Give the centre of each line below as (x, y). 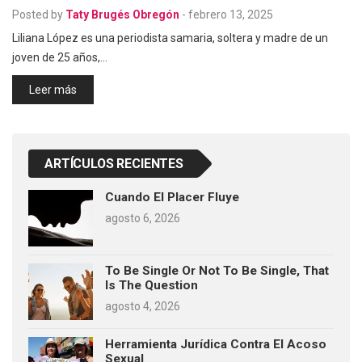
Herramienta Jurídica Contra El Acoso (216, 344)
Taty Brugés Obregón (122, 14)
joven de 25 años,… (60, 57)
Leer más (53, 89)
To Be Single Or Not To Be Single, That (217, 270)
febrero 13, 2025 (231, 14)
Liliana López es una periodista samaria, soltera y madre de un (170, 38)
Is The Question (152, 285)
